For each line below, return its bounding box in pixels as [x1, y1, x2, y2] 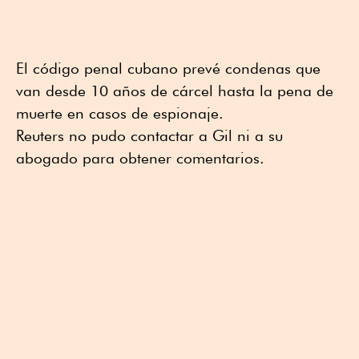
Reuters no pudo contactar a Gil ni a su [16, 126, 283, 144]
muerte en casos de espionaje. [16, 103, 224, 122]
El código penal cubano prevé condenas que [16, 58, 321, 77]
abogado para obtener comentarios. [16, 148, 264, 167]
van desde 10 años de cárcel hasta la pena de [16, 81, 333, 99]
